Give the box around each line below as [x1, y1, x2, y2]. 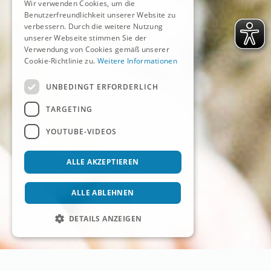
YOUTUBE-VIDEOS [46, 126, 117, 137]
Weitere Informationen [97, 56, 177, 66]
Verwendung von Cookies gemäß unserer [24, 44, 169, 54]
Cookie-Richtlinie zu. [24, 56, 97, 66]
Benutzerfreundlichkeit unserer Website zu [24, 10, 176, 20]
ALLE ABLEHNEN [71, 188, 134, 198]
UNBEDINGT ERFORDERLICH [46, 81, 158, 92]
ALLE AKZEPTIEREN [67, 157, 139, 167]
